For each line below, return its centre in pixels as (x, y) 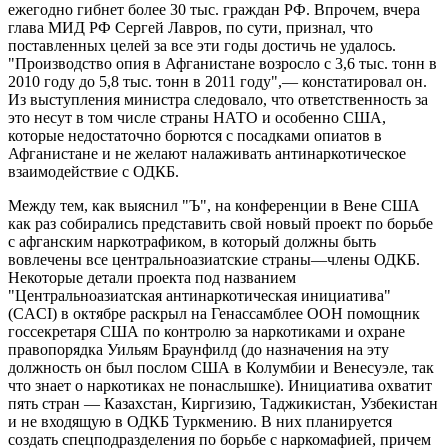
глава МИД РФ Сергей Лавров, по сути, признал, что (190, 28)
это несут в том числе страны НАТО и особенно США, (197, 118)
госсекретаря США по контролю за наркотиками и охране (206, 332)
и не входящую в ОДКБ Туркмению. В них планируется (200, 422)
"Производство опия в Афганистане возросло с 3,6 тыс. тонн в (222, 64)
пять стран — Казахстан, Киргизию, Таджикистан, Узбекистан (223, 404)
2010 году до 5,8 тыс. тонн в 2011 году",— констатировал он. (217, 82)
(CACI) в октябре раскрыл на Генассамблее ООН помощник (214, 314)
